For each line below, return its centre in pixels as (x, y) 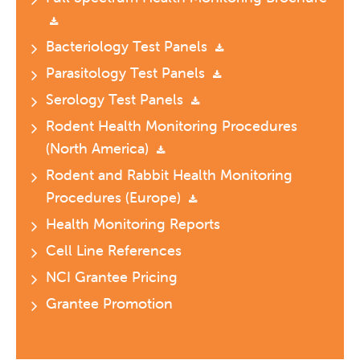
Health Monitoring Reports (133, 224)
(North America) (99, 149)
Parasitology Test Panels (127, 73)
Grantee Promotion (109, 304)
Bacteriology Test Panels (129, 47)
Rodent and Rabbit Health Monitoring (169, 175)
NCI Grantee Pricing (112, 277)
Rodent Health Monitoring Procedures (172, 126)
